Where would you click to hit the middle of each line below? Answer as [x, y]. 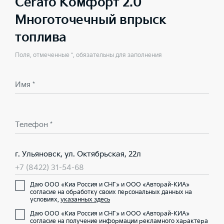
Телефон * [34, 125]
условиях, [45, 200]
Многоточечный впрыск [90, 20]
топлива [41, 38]
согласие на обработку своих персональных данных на [111, 192]
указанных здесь [85, 200]
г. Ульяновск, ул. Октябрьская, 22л [78, 154]
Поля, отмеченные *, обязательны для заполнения [88, 55]
